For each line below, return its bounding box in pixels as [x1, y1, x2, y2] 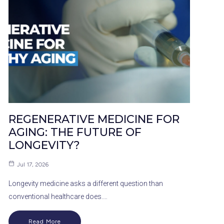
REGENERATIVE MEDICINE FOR [8, 112, 179, 126]
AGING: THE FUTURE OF [8, 125, 141, 139]
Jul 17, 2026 [17, 160, 48, 168]
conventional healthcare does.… [8, 192, 107, 200]
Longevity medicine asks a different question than [8, 179, 163, 187]
